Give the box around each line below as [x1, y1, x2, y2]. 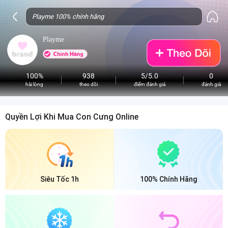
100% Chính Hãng [140, 175, 197, 184]
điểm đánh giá [134, 81, 165, 87]
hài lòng [25, 81, 43, 87]
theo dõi [79, 81, 98, 87]
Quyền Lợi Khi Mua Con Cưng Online [5, 112, 138, 122]
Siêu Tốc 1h [40, 175, 79, 184]
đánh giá [202, 81, 221, 87]
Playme [43, 36, 64, 43]
